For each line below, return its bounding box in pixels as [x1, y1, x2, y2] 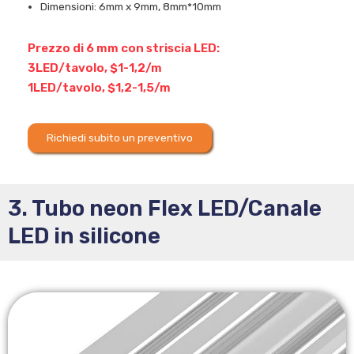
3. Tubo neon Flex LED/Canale [8, 195, 322, 222]
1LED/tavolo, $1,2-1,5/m [28, 80, 171, 95]
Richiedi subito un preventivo [47, 130, 193, 144]
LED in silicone [8, 223, 160, 250]
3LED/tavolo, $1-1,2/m [28, 60, 162, 75]
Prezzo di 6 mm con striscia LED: [28, 40, 220, 55]
